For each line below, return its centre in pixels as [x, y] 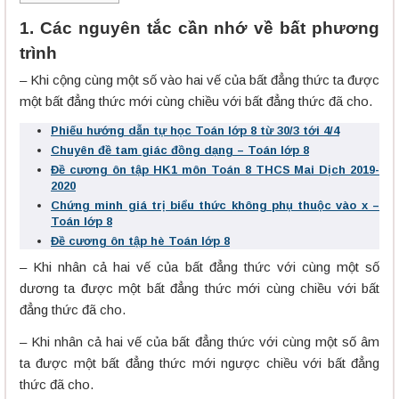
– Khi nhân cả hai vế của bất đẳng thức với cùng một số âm [199, 342]
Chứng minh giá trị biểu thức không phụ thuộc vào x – [215, 206]
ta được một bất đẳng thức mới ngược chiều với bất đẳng [199, 363]
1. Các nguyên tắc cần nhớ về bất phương [199, 28]
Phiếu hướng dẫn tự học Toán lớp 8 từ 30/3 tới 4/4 [195, 131]
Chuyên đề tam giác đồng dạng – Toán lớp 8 [180, 151]
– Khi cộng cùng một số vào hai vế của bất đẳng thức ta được [199, 80]
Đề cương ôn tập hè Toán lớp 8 [140, 241]
